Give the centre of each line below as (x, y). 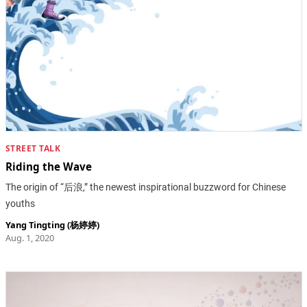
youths (20, 204)
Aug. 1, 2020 (29, 238)
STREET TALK (33, 149)
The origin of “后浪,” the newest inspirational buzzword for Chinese (145, 187)
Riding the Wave (48, 167)
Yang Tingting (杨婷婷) (52, 225)
